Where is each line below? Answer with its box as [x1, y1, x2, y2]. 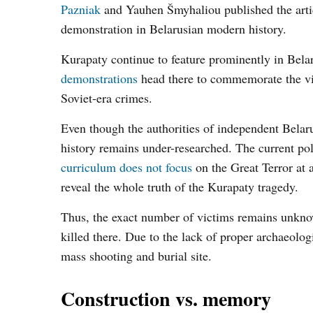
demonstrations [61, 70, 138, 87]
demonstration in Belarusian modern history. [61, 20, 286, 37]
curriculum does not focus [61, 159, 192, 175]
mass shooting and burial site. [61, 247, 212, 264]
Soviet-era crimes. [61, 89, 152, 106]
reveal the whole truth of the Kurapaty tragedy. [61, 178, 298, 195]
